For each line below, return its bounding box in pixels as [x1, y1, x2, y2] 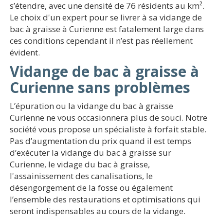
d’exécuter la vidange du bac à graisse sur [10, 147, 171, 158]
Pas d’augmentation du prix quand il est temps [10, 135, 191, 146]
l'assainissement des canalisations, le [10, 170, 153, 182]
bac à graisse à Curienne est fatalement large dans [10, 23, 204, 35]
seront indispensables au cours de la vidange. [10, 205, 185, 217]
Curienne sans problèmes [10, 77, 190, 97]
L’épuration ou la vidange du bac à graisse [10, 100, 173, 111]
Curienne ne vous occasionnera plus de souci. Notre [10, 112, 207, 123]
